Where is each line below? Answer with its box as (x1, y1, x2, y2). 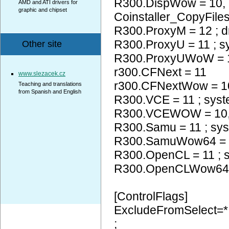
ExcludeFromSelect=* (114, 203, 228, 217)
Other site (22, 39, 62, 49)
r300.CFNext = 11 (114, 65, 207, 79)
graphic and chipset (18, 7, 67, 13)
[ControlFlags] (114, 190, 188, 203)
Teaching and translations (18, 81, 82, 87)
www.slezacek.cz (18, 70, 65, 77)
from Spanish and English (18, 88, 81, 95)
